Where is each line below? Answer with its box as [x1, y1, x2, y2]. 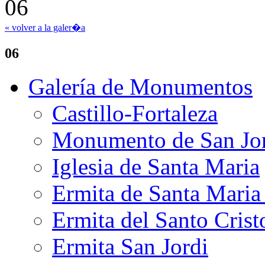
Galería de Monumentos [28, 74, 253, 100]
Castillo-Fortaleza [52, 101, 218, 127]
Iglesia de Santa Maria [52, 154, 260, 180]
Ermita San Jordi [52, 234, 208, 260]
